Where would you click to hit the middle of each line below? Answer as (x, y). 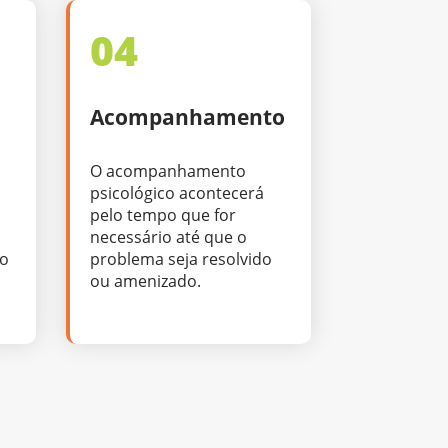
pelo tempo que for (163, 214)
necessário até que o (168, 236)
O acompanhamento (168, 170)
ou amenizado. (145, 280)
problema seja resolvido (181, 258)
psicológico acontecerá (177, 192)
